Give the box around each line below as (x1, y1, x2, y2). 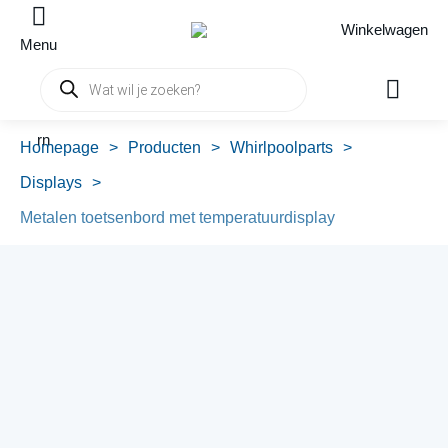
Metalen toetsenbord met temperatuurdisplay (20, 209, 335, 226)
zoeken (40, 92, 89, 109)
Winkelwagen (340, 21, 428, 38)
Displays (20, 174, 82, 191)
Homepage (20, 139, 99, 156)
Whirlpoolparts (230, 139, 333, 156)
